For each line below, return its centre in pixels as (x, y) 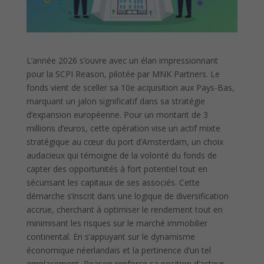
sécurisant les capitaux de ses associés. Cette (113, 182)
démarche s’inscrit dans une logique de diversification (127, 196)
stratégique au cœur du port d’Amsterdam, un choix (125, 141)
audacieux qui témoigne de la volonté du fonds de (121, 155)
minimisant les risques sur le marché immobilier (117, 223)
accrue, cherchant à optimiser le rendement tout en (124, 209)
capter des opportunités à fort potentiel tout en (117, 169)
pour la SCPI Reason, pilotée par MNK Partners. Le (123, 74)
